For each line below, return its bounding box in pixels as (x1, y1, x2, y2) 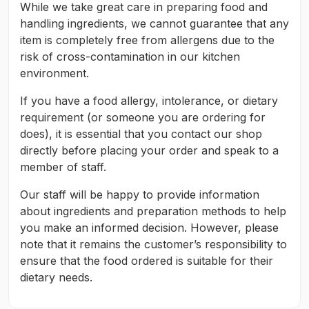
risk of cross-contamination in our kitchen (20, 50, 240, 63)
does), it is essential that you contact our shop (20, 127, 262, 141)
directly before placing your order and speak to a (20, 143, 279, 157)
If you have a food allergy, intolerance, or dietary (20, 94, 278, 108)
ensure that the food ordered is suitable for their (20, 254, 273, 268)
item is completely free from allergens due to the (20, 33, 275, 47)
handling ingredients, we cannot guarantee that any (20, 17, 289, 30)
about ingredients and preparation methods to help (20, 204, 286, 218)
